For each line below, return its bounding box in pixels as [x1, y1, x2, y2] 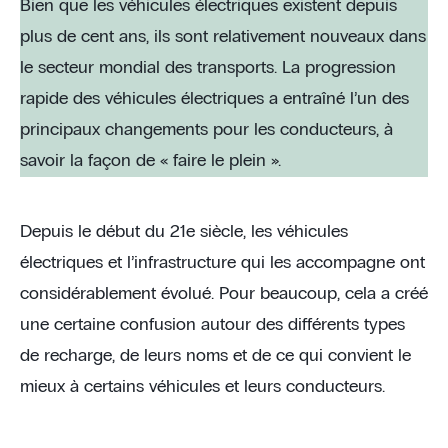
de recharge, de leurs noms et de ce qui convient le [20, 347, 411, 365]
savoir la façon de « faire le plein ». [20, 152, 281, 170]
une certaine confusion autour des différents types [20, 316, 405, 334]
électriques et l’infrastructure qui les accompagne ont [20, 254, 425, 272]
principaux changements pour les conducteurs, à [20, 121, 393, 139]
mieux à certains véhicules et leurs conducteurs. [20, 378, 385, 396]
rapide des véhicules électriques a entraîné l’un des [20, 90, 409, 108]
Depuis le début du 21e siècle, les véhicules [20, 223, 348, 241]
